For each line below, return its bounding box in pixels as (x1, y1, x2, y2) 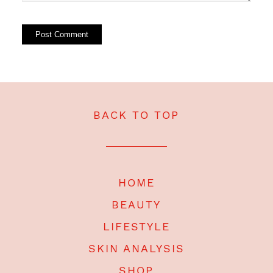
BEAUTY (112, 197, 161, 211)
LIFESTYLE (102, 219, 170, 233)
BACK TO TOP (93, 108, 180, 121)
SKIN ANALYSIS (88, 241, 185, 255)
